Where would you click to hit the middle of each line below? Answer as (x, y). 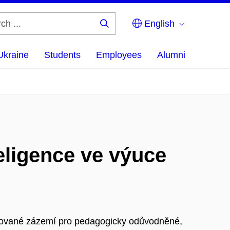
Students (62, 55)
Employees (119, 55)
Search (121, 31)
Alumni (171, 55)
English (158, 24)
